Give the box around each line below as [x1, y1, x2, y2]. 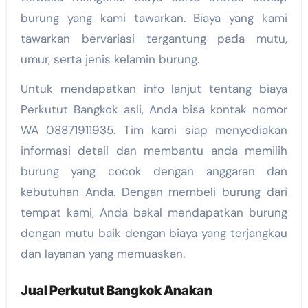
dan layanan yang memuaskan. [20, 246, 185, 262]
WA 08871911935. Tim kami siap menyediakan [20, 122, 288, 138]
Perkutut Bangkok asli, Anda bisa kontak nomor [20, 102, 288, 118]
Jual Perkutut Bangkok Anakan [20, 283, 212, 299]
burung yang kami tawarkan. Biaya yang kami [20, 10, 288, 26]
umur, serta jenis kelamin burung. [20, 52, 199, 67]
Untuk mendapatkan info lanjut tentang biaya [20, 81, 288, 97]
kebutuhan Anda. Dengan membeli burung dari [20, 184, 288, 200]
